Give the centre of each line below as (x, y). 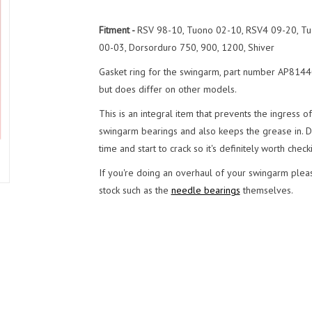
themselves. (266, 190)
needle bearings (205, 190)
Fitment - (118, 30)
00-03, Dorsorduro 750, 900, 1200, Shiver (186, 47)
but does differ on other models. (167, 89)
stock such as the (135, 190)
